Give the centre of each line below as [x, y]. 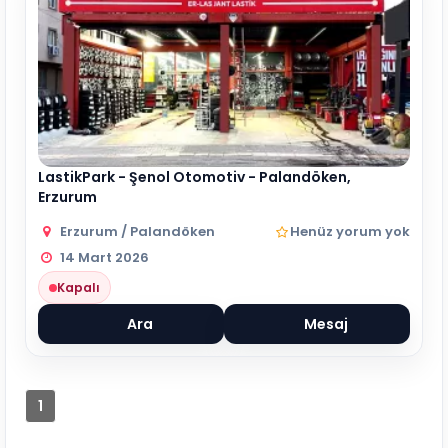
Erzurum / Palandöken [138, 231]
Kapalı [78, 287]
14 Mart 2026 [105, 257]
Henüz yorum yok [350, 231]
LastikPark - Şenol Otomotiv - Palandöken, [194, 177]
